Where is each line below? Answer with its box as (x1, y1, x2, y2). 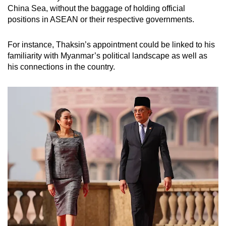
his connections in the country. (8, 63, 115, 72)
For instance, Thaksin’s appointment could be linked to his (8, 40, 215, 49)
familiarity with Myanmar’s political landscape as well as (8, 51, 207, 61)
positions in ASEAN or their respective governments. (8, 15, 194, 24)
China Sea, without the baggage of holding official (8, 4, 185, 13)
